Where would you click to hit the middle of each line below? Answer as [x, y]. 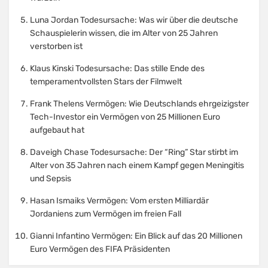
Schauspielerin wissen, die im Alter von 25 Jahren [124, 33]
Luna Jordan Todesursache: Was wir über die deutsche [134, 20]
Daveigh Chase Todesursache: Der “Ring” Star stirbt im [134, 153]
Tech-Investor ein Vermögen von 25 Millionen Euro [125, 117]
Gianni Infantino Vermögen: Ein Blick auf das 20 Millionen [136, 236]
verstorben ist [56, 47]
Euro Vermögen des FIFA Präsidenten [100, 249]
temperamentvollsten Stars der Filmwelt [106, 82]
